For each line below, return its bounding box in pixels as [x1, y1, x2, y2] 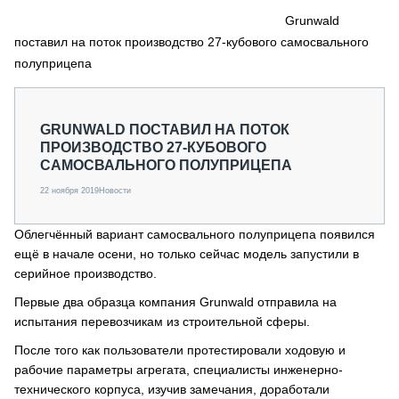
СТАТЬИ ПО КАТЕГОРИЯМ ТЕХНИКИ [39, 85, 258, 100]
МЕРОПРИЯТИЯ [39, 53, 136, 68]
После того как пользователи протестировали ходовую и [14, 343, 346, 357]
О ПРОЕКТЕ [39, 104, 110, 118]
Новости [99, 186, 131, 195]
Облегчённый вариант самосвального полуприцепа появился [14, 227, 375, 241]
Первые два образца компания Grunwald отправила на [14, 295, 337, 309]
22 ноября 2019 [40, 186, 99, 195]
